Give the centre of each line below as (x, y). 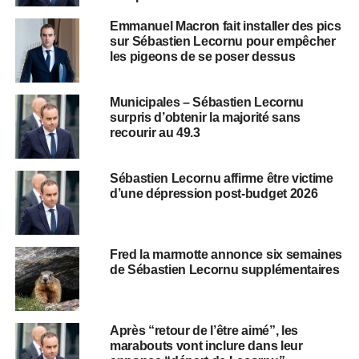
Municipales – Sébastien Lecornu (206, 102)
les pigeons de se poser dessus (202, 56)
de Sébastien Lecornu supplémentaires (224, 269)
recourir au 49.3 (155, 132)
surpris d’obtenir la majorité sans (205, 117)
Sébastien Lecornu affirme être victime (221, 178)
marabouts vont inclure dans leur (206, 345)
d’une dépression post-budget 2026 (214, 193)
